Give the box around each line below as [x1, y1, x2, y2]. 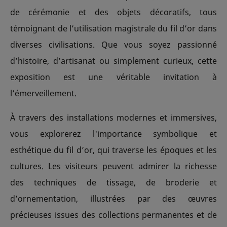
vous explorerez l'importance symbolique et [10, 128, 217, 139]
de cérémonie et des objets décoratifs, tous [10, 6, 217, 18]
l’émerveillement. [10, 87, 77, 99]
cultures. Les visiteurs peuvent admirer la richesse [10, 160, 217, 172]
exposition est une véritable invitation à [10, 71, 217, 83]
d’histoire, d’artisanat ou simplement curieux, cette [10, 55, 217, 66]
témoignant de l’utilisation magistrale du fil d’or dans [10, 22, 217, 34]
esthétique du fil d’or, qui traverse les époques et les [10, 144, 217, 156]
